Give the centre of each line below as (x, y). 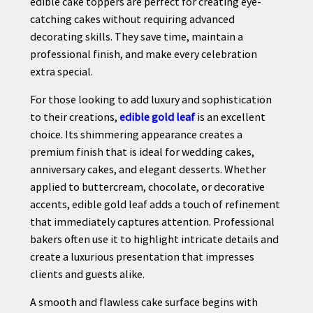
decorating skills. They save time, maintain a (136, 36)
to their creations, (74, 116)
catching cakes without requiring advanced (132, 19)
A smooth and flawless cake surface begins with (144, 301)
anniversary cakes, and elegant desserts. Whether (148, 169)
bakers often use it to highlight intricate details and (154, 239)
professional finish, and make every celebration (143, 53)
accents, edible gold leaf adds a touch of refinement (155, 204)
